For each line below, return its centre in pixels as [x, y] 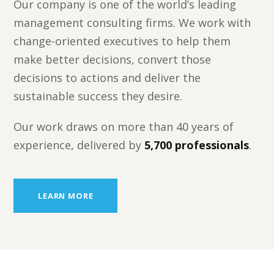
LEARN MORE [65, 196]
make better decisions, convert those [113, 60]
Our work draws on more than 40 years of [124, 127]
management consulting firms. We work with [132, 23]
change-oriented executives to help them [122, 41]
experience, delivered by [79, 145]
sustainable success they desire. [98, 96]
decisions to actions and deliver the [107, 78]
